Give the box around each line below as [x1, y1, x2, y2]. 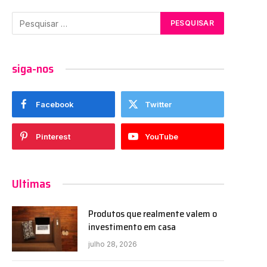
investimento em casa [88, 219, 176, 235]
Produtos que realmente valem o [88, 206, 217, 222]
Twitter [145, 100, 172, 110]
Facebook [36, 100, 74, 110]
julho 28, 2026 [88, 240, 137, 249]
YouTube [145, 132, 178, 142]
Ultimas [12, 174, 51, 194]
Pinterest [36, 132, 70, 142]
